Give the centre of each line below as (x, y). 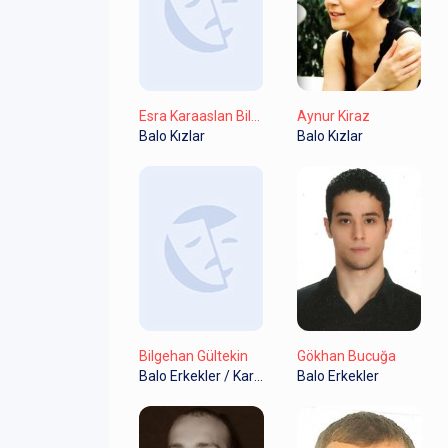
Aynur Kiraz (333, 115)
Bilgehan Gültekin (193, 355)
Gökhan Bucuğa (346, 355)
